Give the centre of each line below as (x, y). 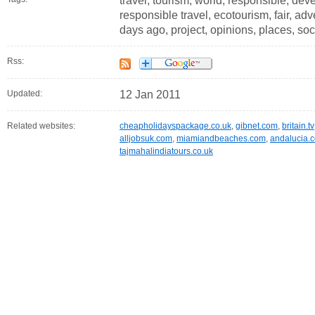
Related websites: (41, 126)
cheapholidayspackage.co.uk (175, 126)
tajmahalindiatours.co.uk (166, 152)
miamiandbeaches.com (221, 139)
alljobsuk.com (146, 139)
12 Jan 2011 (150, 95)
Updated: (25, 94)
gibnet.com (257, 126)
